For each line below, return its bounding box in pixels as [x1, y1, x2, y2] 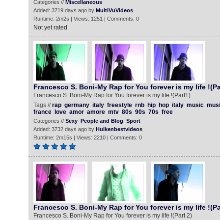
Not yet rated [33, 24, 67, 31]
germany [64, 102, 89, 109]
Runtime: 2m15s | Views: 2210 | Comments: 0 [33, 135, 142, 140]
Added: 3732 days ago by [33, 126, 96, 132]
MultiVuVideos [95, 7, 133, 13]
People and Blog [80, 118, 123, 124]
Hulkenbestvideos [95, 126, 142, 132]
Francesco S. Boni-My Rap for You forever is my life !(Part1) [33, 92, 191, 99]
